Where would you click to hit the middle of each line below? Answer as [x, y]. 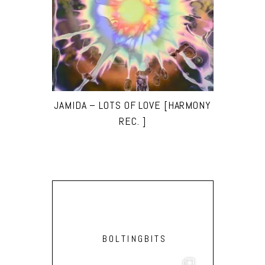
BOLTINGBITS [135, 239]
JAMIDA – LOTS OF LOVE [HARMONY [132, 105]
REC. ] [132, 121]
